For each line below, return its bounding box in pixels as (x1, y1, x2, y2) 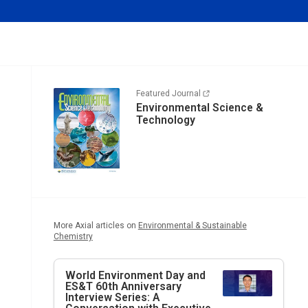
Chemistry (53, 232, 93, 242)
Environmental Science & (135, 101, 263, 114)
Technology (135, 113, 195, 126)
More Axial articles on (53, 221, 136, 231)
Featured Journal (135, 89, 201, 98)
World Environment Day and (65, 269, 206, 283)
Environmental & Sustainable (137, 221, 247, 231)
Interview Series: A (65, 291, 159, 305)
